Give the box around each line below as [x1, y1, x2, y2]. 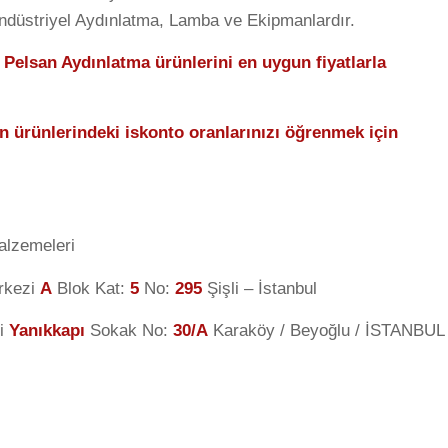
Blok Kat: [52, 278, 130, 298]
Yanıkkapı [9, 321, 85, 341]
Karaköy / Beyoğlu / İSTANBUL [208, 321, 445, 341]
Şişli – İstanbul [202, 278, 317, 298]
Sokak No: [85, 321, 173, 341]
